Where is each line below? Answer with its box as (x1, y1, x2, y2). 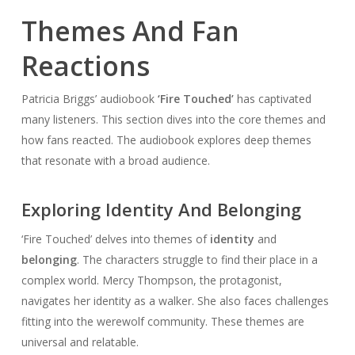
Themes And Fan (21, 13, 239, 50)
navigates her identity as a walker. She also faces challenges (21, 293, 329, 309)
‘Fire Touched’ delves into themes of (21, 231, 210, 247)
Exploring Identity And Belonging (21, 197, 301, 222)
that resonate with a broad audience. (21, 153, 210, 169)
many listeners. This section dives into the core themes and (21, 112, 326, 128)
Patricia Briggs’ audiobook (21, 91, 158, 107)
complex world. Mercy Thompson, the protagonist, (21, 273, 282, 288)
